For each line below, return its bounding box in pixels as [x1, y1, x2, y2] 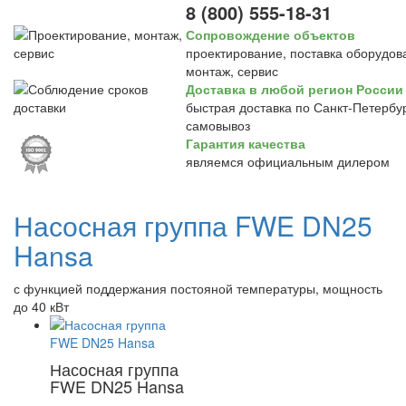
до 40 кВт [14, 297, 69, 315]
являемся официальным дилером [186, 152, 390, 170]
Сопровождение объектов [186, 25, 355, 43]
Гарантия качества [186, 134, 305, 152]
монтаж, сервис [186, 62, 278, 80]
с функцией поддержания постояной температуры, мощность [14, 279, 382, 297]
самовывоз [186, 116, 250, 134]
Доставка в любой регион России [186, 80, 403, 98]
